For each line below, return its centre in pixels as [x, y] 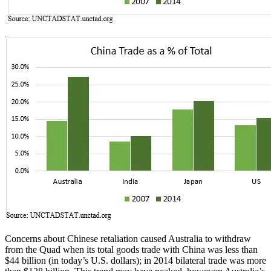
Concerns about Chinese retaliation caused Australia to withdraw [128, 238]
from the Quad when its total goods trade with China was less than [131, 249]
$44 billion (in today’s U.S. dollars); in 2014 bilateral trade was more [135, 260]
